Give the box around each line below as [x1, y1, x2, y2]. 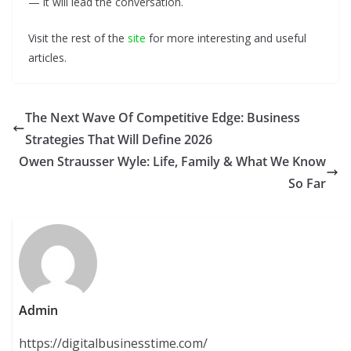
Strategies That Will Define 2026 [25, 131, 212, 149]
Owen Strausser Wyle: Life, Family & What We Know [19, 153, 326, 171]
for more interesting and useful [146, 31, 306, 46]
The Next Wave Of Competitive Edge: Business [25, 109, 300, 127]
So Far [288, 175, 326, 193]
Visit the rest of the [28, 31, 128, 46]
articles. [28, 50, 67, 66]
